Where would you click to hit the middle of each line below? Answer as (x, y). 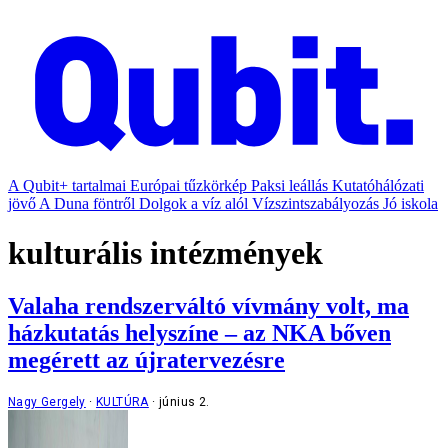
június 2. (184, 402)
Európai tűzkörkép (188, 186)
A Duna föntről (87, 204)
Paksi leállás (289, 186)
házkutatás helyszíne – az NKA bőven (199, 333)
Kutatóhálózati (378, 186)
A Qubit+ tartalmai (67, 186)
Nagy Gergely (47, 402)
